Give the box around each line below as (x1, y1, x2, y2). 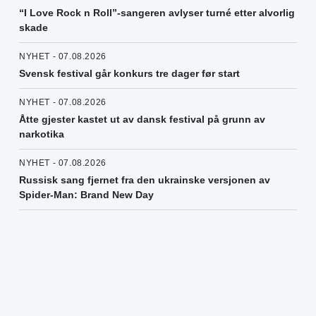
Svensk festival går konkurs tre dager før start (19, 67, 240, 79)
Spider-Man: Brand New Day (19, 188, 154, 200)
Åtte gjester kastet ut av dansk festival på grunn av (19, 113, 265, 125)
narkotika (19, 128, 64, 140)
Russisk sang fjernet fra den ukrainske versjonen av (19, 174, 270, 186)
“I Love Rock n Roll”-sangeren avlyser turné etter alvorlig (19, 6, 295, 18)
